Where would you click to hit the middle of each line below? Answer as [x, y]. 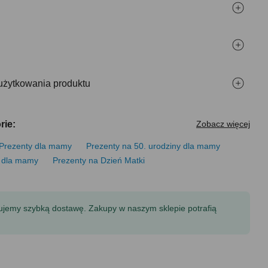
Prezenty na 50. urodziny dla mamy [153, 146]
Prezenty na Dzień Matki [99, 160]
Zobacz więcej [223, 124]
